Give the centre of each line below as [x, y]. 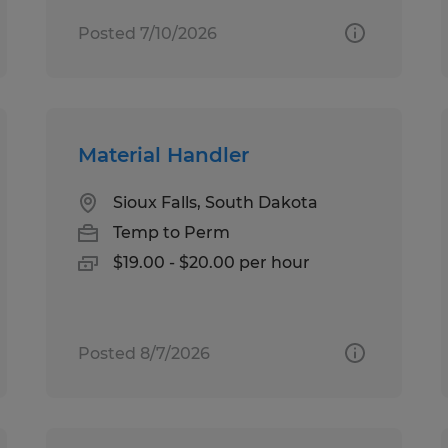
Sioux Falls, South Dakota [216, 202]
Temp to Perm [172, 232]
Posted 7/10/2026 [148, 33]
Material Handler [164, 154]
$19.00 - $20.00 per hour [212, 262]
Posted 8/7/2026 [144, 353]
